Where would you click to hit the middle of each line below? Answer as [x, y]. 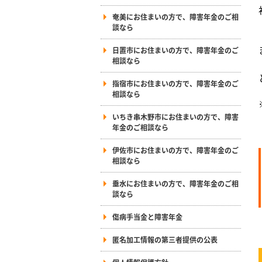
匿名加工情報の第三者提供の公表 [165, 239]
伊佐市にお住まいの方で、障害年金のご [175, 150]
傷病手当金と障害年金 [147, 217]
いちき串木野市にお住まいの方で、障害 [175, 117]
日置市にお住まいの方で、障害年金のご [175, 50]
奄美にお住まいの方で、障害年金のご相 [175, 17]
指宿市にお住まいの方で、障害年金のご [175, 83]
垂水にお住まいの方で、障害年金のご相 [175, 183]
